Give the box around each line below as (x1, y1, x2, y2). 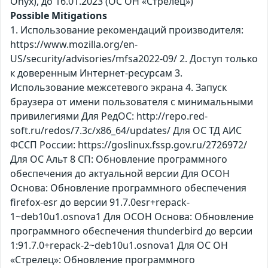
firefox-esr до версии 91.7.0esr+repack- (10, 196, 190, 209)
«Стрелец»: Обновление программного (10, 253, 195, 267)
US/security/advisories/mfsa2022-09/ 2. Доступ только (10, 52, 258, 66)
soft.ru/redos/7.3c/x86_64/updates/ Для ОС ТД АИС (10, 124, 242, 138)
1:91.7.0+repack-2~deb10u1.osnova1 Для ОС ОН (10, 239, 228, 252)
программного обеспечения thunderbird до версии (10, 224, 252, 238)
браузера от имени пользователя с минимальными (10, 95, 253, 109)
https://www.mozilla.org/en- (10, 38, 138, 51)
